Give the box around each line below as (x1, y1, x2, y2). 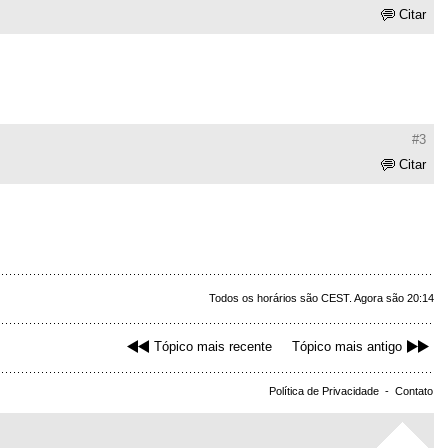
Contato (395, 385, 433, 398)
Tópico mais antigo (292, 339, 402, 355)
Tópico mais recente (154, 339, 272, 355)
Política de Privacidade (269, 385, 379, 398)
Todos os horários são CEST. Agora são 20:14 (209, 292, 434, 305)
